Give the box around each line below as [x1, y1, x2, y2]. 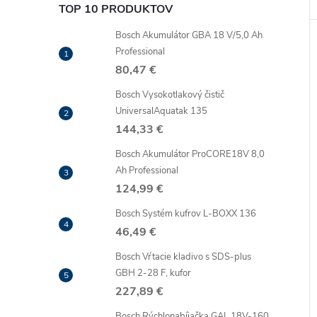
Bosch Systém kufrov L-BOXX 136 [115, 207, 256, 220]
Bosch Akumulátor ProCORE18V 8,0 [115, 148, 265, 161]
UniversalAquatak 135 [115, 105, 207, 117]
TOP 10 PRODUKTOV [59, 1, 173, 17]
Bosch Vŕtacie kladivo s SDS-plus [115, 250, 251, 263]
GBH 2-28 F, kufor [115, 267, 191, 279]
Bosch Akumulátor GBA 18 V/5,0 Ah [115, 29, 263, 42]
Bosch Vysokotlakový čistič [115, 88, 224, 101]
